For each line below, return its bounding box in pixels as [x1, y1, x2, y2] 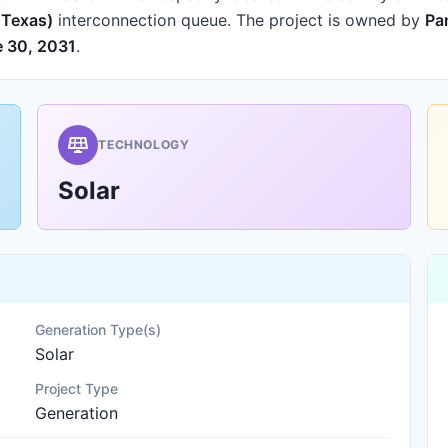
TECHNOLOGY [98, 137, 190, 152]
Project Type [35, 380, 119, 397]
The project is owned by [231, 10, 425, 30]
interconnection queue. [53, 10, 231, 30]
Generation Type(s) [35, 321, 162, 338]
